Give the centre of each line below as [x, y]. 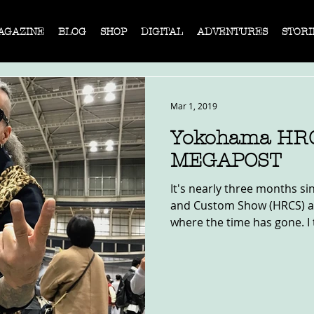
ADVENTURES [232, 32]
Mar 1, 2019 [194, 106]
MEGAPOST [226, 161]
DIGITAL [162, 32]
